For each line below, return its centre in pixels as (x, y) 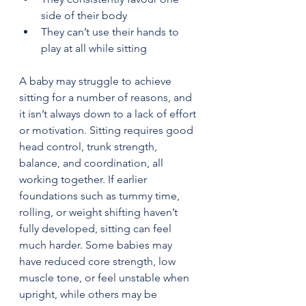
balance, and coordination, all (93, 163)
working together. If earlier (84, 179)
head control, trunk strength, (89, 146)
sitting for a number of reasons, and (107, 97)
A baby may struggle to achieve (97, 81)
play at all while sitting (94, 48)
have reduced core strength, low (99, 261)
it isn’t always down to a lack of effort (109, 113)
